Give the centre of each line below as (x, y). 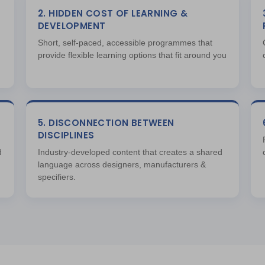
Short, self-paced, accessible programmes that (125, 43)
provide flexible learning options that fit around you (132, 55)
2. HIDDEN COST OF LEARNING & (113, 13)
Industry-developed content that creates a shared (130, 152)
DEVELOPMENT (72, 26)
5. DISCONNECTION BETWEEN (106, 123)
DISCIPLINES (66, 135)
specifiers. (57, 177)
